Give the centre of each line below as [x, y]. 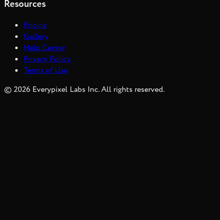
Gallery [36, 37]
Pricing [35, 26]
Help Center [44, 48]
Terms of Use [46, 71]
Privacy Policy [47, 59]
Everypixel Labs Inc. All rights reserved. [97, 90]
